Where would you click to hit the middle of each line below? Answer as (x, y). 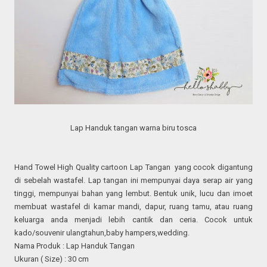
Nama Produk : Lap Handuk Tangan (75, 246)
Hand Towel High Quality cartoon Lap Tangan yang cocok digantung (133, 167)
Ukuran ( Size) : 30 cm (52, 259)
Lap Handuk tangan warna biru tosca (133, 128)
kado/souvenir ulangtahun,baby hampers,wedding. (103, 232)
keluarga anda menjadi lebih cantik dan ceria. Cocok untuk (133, 219)
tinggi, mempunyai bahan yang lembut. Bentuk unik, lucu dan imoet (133, 193)
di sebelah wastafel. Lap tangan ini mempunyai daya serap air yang (133, 180)
